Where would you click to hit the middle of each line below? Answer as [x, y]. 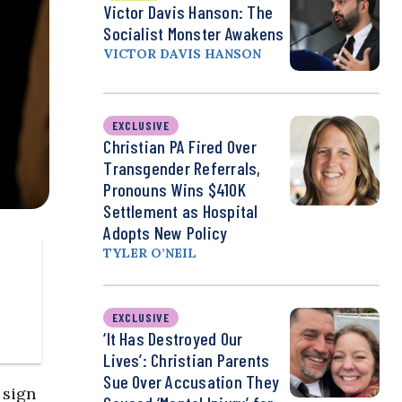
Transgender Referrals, [182, 168]
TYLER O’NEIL [150, 253]
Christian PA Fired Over [180, 147]
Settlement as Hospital [181, 211]
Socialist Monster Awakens [194, 34]
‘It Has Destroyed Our [173, 339]
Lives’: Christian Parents [187, 360]
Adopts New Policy [166, 233]
